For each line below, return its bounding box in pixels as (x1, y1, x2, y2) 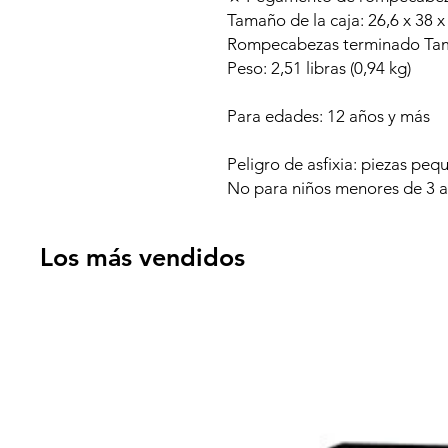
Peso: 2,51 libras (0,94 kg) (227, 58, 411, 79)
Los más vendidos (40, 242, 245, 273)
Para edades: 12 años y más (227, 106, 430, 127)
